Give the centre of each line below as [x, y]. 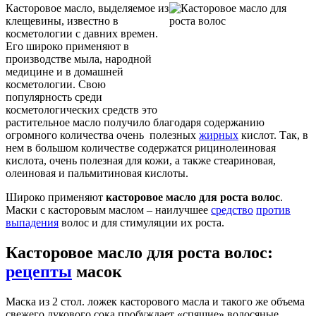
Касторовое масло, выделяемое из [87, 8]
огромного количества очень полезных [102, 135]
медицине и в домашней [65, 71]
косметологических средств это [81, 109]
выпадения [32, 222]
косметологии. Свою [56, 84]
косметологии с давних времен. [82, 33]
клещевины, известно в [62, 20]
